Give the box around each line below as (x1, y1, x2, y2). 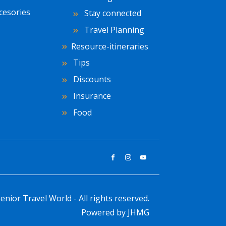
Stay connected (82, 8, 141, 19)
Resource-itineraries (71, 40, 148, 52)
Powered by (81, 206, 128, 218)
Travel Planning (82, 24, 144, 35)
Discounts (71, 74, 111, 85)
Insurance (71, 90, 111, 101)
